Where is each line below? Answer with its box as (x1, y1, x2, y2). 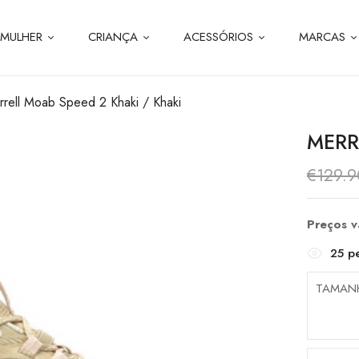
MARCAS (298, 28, 345, 46)
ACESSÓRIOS (183, 28, 253, 46)
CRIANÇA (87, 28, 138, 46)
